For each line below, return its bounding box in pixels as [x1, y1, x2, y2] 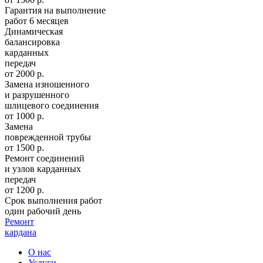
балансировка [5, 36, 60, 47]
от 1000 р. [5, 110, 44, 121]
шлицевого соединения [5, 100, 99, 110]
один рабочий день [5, 205, 81, 216]
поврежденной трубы [5, 131, 91, 142]
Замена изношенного [5, 79, 89, 89]
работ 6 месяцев [5, 15, 69, 26]
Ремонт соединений [5, 153, 85, 163]
